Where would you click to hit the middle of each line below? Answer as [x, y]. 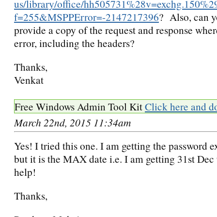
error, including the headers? [74, 43]
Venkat [29, 79]
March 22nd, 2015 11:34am [72, 122]
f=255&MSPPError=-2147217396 [86, 16]
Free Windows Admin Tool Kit [80, 106]
